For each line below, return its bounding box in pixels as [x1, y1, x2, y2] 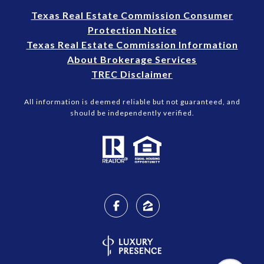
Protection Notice [87, 24, 177, 36]
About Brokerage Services [67, 54, 197, 65]
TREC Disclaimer [91, 68, 173, 80]
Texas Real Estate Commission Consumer [31, 9, 233, 21]
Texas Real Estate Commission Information [26, 39, 238, 51]
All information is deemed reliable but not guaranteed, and [24, 97, 240, 107]
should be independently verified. [70, 108, 194, 118]
